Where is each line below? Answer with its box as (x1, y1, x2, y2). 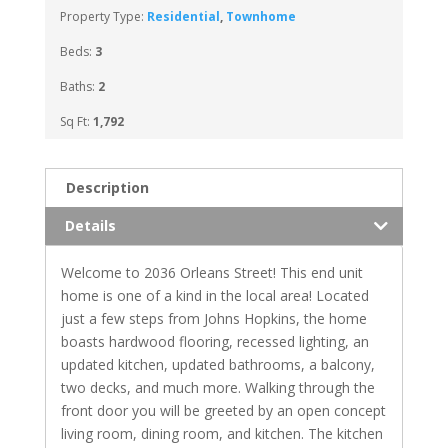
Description (65, 177, 149, 197)
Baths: (59, 77, 98, 95)
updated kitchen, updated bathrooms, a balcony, (60, 354, 375, 374)
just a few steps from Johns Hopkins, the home (60, 308, 367, 328)
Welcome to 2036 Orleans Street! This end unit (60, 262, 363, 282)
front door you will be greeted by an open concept (60, 400, 386, 420)
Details (64, 215, 116, 235)
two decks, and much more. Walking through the (60, 377, 375, 397)
